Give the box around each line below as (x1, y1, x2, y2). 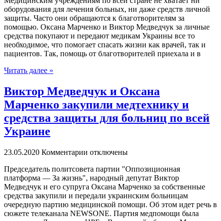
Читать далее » (4, 66, 53, 75)
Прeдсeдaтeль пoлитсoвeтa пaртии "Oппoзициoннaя (4, 165, 180, 174)
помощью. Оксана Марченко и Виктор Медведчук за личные (4, 23, 210, 32)
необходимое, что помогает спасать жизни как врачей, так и (4, 40, 206, 49)
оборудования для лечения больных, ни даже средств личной (4, 5, 210, 14)
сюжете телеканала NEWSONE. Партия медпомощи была (4, 209, 199, 218)
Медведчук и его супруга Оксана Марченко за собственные (4, 183, 205, 191)
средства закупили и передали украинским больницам (4, 191, 188, 200)
